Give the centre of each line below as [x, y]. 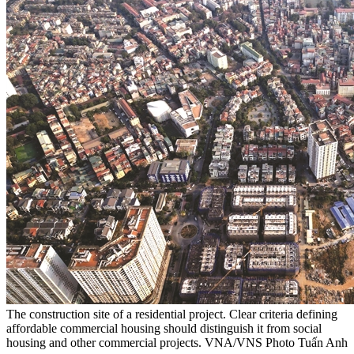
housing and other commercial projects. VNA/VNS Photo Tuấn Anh [177, 343]
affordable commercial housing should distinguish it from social [164, 329]
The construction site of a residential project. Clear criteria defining [172, 314]
